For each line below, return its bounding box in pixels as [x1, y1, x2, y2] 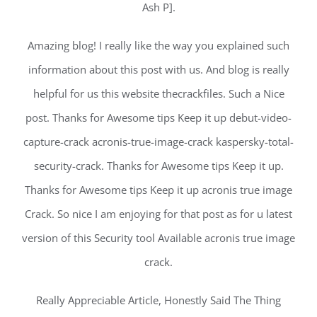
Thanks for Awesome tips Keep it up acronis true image [25, 182, 292, 197]
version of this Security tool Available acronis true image [22, 230, 295, 245]
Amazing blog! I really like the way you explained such [28, 38, 289, 52]
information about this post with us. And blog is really [28, 62, 289, 76]
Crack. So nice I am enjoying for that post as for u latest [25, 206, 292, 221]
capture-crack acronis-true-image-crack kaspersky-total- [23, 134, 294, 149]
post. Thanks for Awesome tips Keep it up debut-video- [25, 110, 292, 125]
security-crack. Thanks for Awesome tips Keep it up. [33, 158, 284, 173]
